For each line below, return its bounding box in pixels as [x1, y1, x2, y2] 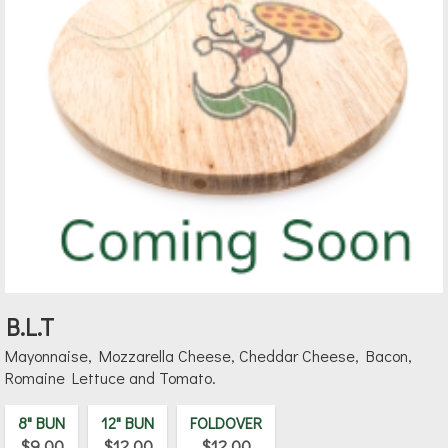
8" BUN [18, 412, 65, 434]
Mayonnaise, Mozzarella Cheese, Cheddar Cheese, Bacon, [5, 345, 412, 367]
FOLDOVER [190, 412, 262, 434]
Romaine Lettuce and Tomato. [5, 367, 216, 389]
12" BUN [101, 412, 154, 434]
